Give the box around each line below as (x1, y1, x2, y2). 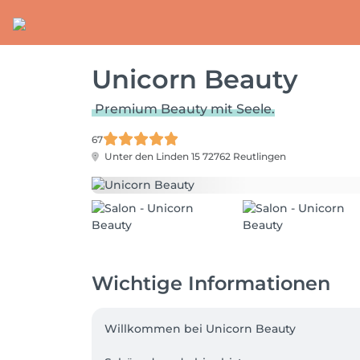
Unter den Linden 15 (102, 150, 202, 162)
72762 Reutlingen (202, 150, 286, 162)
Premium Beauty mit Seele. (95, 101, 275, 117)
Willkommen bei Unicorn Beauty (104, 321, 299, 336)
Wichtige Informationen (92, 272, 330, 295)
